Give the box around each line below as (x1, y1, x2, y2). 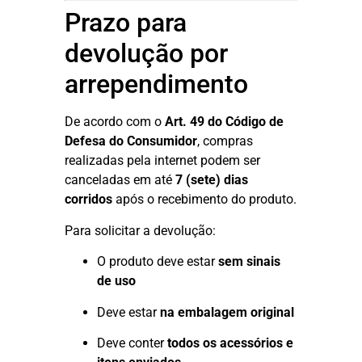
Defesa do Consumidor (65, 133, 197, 149)
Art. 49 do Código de (165, 114, 284, 130)
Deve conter (97, 335, 167, 351)
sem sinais (218, 254, 280, 270)
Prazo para (65, 7, 187, 39)
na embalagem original (160, 304, 294, 320)
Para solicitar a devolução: (65, 222, 216, 238)
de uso (97, 273, 136, 289)
